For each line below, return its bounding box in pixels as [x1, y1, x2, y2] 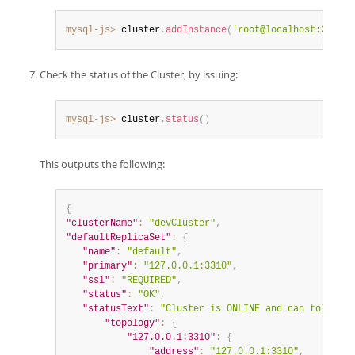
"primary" [82, 261, 132, 272]
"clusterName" [66, 218, 138, 229]
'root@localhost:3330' [232, 25, 349, 36]
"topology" [105, 318, 160, 329]
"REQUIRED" [121, 275, 177, 286]
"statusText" [82, 303, 149, 315]
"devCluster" [149, 218, 216, 229]
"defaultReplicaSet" [66, 232, 171, 243]
